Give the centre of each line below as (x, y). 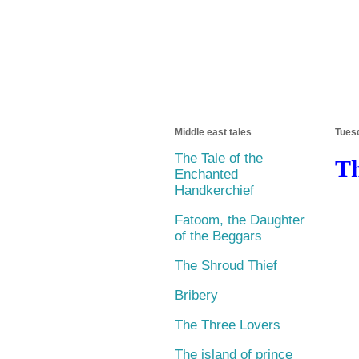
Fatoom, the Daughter (240, 220)
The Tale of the (219, 158)
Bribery (196, 295)
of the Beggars (218, 236)
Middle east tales (213, 133)
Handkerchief (214, 190)
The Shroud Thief (226, 265)
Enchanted (206, 174)
